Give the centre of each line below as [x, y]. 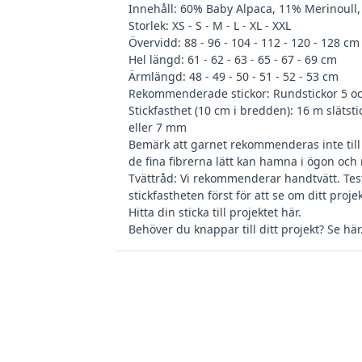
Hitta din [154, 212]
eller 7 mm [158, 127]
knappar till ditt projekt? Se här [277, 229]
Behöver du [161, 229]
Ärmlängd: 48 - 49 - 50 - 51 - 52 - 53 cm [234, 76]
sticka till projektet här [238, 212]
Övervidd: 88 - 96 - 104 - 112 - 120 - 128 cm [244, 42]
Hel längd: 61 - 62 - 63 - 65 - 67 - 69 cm [233, 59]
